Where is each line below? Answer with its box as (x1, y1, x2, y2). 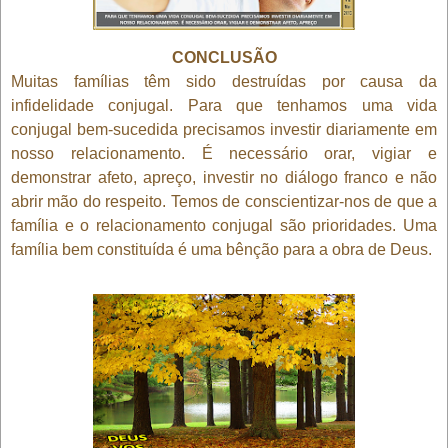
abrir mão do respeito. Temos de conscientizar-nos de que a (11, 192, 437, 210)
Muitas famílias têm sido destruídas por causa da (11, 72, 437, 90)
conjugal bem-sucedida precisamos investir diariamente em (11, 120, 437, 138)
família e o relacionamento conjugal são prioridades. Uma (11, 216, 437, 234)
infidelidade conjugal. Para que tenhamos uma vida (11, 96, 437, 114)
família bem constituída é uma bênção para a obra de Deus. (11, 240, 432, 258)
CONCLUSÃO (171, 48, 277, 66)
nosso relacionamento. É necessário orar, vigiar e (11, 144, 437, 162)
